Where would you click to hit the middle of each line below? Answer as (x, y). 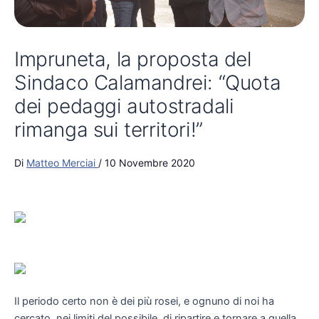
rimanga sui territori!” (109, 129)
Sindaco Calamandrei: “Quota (148, 82)
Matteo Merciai (62, 162)
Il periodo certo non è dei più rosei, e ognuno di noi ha (144, 302)
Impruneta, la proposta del (133, 59)
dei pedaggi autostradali (124, 106)
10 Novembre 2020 (150, 162)
